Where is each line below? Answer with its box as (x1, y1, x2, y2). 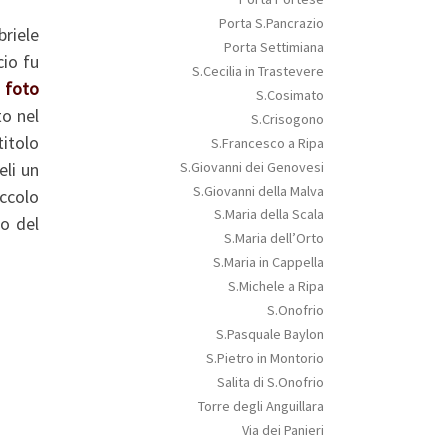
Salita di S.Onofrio (216, 372, 324, 391)
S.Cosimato (255, 85, 324, 104)
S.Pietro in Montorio (205, 348, 324, 367)
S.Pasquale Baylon (215, 324, 324, 343)
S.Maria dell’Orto (223, 229, 324, 248)
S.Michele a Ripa (227, 277, 324, 296)
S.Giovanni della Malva (192, 181, 324, 200)
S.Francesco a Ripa (210, 133, 324, 152)
